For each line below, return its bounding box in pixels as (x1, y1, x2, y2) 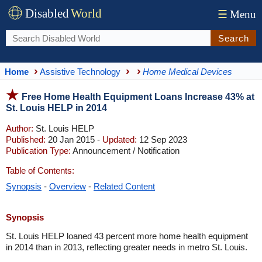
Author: (6, 123, 33, 133)
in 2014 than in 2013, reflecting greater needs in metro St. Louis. (6, 242, 247, 252)
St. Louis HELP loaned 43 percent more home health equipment (6, 231, 248, 241)
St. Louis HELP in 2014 (6, 103, 107, 113)
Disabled (25, 6, 69, 20)
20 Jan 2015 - (46, 135, 102, 144)
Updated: (102, 135, 137, 144)
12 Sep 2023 (137, 135, 187, 144)
